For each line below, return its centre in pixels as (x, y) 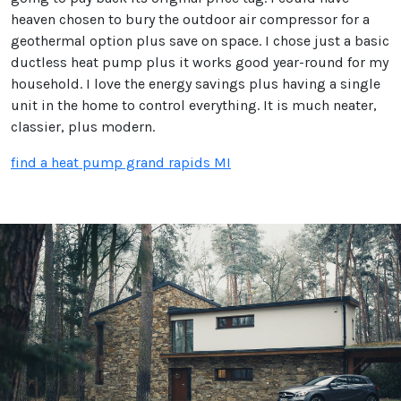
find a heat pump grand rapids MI (121, 162)
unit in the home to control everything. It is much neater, (194, 105)
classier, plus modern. (83, 127)
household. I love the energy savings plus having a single (196, 84)
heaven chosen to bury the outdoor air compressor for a (190, 19)
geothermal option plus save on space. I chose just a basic (200, 41)
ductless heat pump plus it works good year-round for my (200, 62)
